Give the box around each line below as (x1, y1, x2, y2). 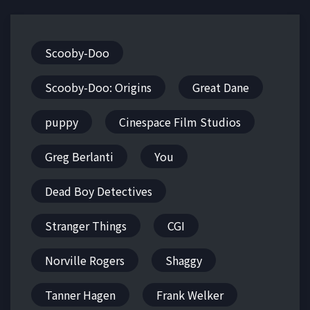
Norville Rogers (45, 251, 125, 268)
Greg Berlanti (45, 147, 113, 165)
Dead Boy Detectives (45, 182, 152, 199)
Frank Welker (156, 286, 224, 303)
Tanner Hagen (45, 286, 116, 303)
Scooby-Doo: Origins (45, 78, 152, 95)
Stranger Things (45, 217, 127, 234)
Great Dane (192, 78, 249, 95)
